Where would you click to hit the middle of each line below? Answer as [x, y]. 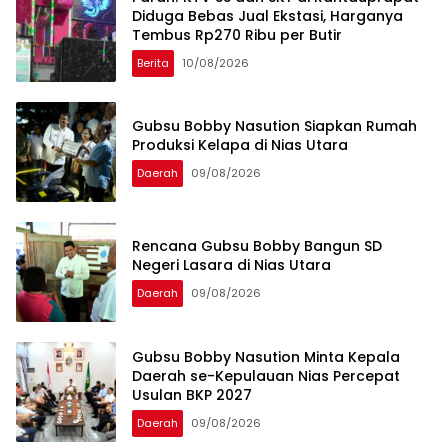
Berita [153, 62]
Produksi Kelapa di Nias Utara [240, 145]
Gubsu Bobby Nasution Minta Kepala [266, 356]
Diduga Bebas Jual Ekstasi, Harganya [267, 15]
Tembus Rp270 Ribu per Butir [237, 34]
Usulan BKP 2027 [192, 394]
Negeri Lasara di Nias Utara [231, 265]
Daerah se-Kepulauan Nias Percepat [266, 375]
